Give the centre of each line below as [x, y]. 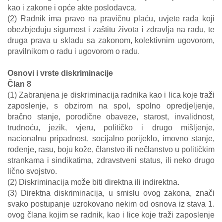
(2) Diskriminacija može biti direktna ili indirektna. [93, 182]
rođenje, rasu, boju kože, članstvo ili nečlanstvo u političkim [111, 149]
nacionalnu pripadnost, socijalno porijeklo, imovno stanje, [111, 139]
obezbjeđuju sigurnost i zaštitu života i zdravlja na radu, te [111, 29]
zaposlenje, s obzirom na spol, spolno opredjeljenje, [111, 106]
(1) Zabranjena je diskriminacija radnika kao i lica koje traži [111, 95]
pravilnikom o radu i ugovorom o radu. [74, 51]
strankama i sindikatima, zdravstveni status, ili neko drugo [111, 160]
